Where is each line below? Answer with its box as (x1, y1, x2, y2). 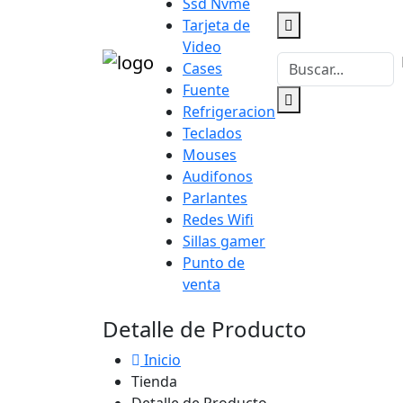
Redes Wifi (183, 210, 254, 229)
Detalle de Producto (103, 314, 307, 344)
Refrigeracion (183, 102, 275, 121)
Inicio (140, 350, 181, 370)
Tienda (131, 372, 177, 391)
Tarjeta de (183, 15, 250, 35)
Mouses (183, 145, 237, 165)
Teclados (183, 123, 242, 143)
